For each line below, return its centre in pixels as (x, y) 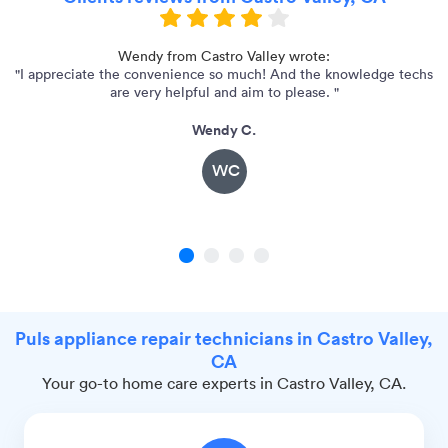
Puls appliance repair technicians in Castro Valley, (224, 338)
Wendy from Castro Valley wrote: (224, 56)
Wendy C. (224, 130)
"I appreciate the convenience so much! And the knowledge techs (224, 74)
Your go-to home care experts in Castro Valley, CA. (224, 383)
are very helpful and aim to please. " (224, 92)
